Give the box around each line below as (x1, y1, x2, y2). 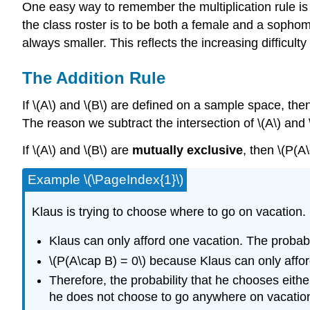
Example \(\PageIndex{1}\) (28, 172, 183, 187)
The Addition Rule (22, 68, 165, 87)
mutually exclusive (132, 143, 243, 158)
